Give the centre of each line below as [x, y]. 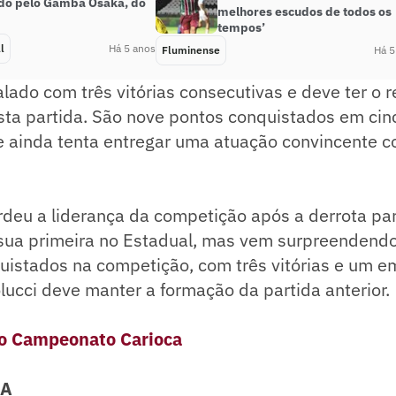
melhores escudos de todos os [305, 11]
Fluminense [191, 49]
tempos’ [241, 27]
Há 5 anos [132, 48]
